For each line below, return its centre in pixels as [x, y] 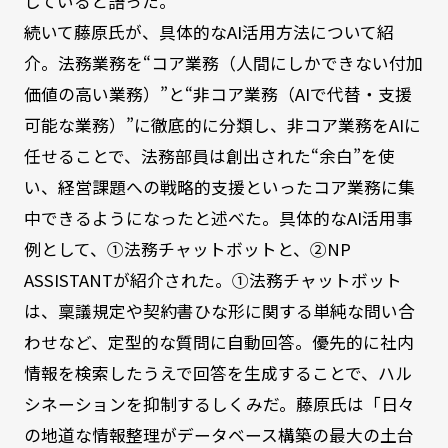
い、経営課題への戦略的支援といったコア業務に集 [219, 187]
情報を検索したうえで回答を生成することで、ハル [217, 373]
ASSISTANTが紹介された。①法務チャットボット [212, 280]
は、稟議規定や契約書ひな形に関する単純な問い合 [219, 311]
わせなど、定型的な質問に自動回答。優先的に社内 [218, 342]
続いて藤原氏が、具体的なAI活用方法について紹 [208, 32]
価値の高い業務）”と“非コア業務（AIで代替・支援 [217, 94]
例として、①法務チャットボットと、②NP [187, 249]
